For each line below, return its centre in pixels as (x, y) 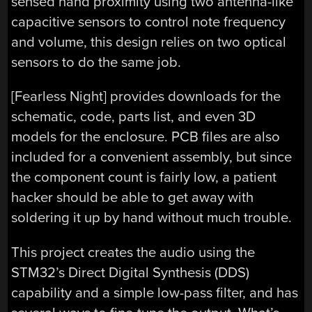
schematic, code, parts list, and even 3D (134, 117)
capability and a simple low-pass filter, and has (155, 292)
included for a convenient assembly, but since (152, 157)
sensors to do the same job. (96, 62)
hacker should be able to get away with (133, 198)
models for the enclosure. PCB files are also (146, 137)
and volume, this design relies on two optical (149, 42)
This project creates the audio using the (133, 252)
